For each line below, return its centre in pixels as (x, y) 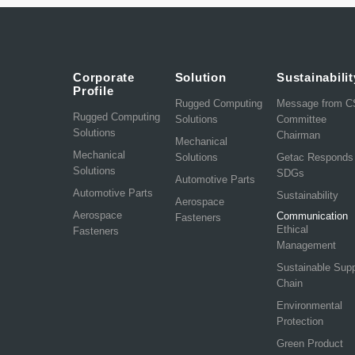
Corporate (104, 77)
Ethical (293, 229)
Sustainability (308, 195)
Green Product (310, 343)
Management (307, 245)
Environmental (310, 305)
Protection (300, 321)
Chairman (299, 135)
